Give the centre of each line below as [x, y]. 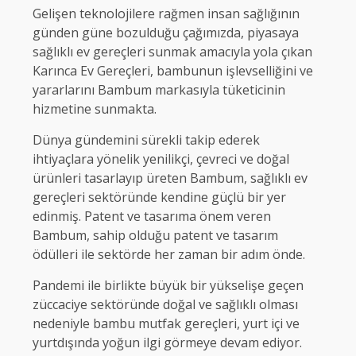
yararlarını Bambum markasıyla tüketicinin [159, 89]
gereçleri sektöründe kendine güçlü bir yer [159, 197]
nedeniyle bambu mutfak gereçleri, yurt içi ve [166, 323]
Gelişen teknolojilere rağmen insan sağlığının [166, 13]
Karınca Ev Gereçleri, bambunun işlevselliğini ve [173, 70]
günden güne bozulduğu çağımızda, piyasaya [166, 32]
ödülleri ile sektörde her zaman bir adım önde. [169, 254]
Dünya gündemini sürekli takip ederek [146, 139]
